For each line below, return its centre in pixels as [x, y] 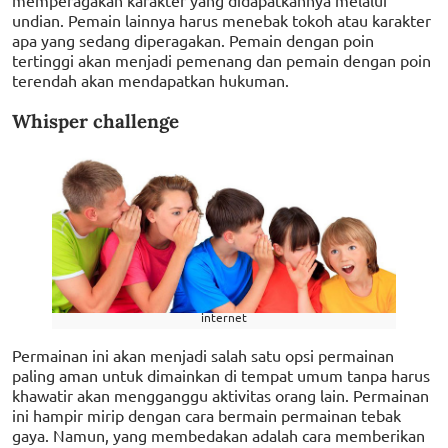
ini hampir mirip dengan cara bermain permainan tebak [206, 415]
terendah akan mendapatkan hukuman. [150, 79]
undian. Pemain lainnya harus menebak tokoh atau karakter [221, 19]
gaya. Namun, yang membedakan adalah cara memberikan [218, 435]
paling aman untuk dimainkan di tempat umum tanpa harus [221, 375]
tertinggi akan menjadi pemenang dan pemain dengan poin [221, 59]
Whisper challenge [95, 120]
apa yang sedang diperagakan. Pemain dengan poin [193, 39]
